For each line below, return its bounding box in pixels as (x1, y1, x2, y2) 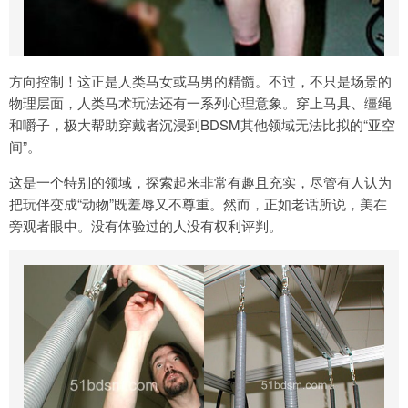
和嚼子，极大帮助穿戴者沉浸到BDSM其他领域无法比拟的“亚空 (9, 114, 395, 134)
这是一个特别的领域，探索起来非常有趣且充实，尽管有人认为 (9, 171, 392, 191)
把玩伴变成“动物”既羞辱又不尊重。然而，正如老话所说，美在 (9, 193, 387, 213)
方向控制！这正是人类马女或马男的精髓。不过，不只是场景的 (9, 70, 392, 90)
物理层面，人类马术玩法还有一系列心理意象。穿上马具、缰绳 (9, 92, 392, 112)
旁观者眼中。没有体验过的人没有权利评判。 (9, 215, 282, 235)
